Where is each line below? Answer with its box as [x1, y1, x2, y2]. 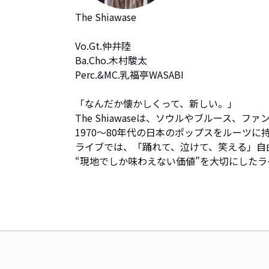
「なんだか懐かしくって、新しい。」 [75, 96, 237, 110]
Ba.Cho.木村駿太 [75, 53, 147, 67]
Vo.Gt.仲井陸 [75, 38, 131, 53]
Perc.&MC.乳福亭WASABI [75, 67, 184, 82]
